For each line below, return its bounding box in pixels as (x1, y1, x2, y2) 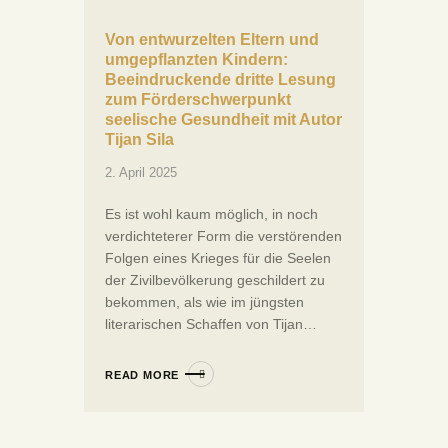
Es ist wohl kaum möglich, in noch (105, 206, 318, 223)
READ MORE (105, 369, 180, 382)
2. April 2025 (105, 165, 177, 181)
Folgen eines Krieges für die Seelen (105, 250, 331, 267)
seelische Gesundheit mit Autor (105, 111, 342, 129)
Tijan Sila (105, 131, 178, 149)
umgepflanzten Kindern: (105, 51, 288, 69)
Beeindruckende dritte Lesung (105, 71, 336, 89)
